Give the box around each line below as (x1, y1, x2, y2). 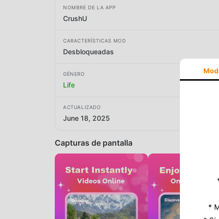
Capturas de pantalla (55, 137, 132, 148)
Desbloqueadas (63, 47, 114, 56)
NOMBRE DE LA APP (63, 4, 116, 10)
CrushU (63, 14, 87, 22)
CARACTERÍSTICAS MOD (63, 37, 126, 44)
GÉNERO (63, 70, 85, 77)
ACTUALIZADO (63, 104, 101, 110)
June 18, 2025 (63, 114, 110, 123)
